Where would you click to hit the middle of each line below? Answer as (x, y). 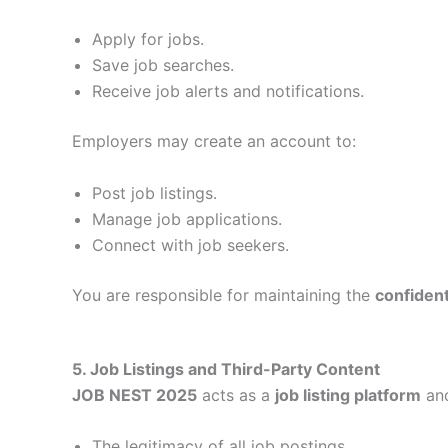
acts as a (236, 394)
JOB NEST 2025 (134, 394)
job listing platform (348, 394)
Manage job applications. (187, 218)
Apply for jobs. (148, 39)
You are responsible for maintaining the (223, 294)
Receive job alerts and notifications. (228, 91)
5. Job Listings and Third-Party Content (226, 368)
